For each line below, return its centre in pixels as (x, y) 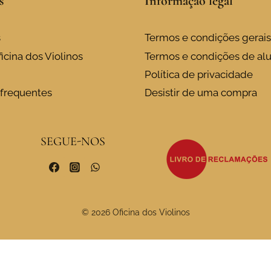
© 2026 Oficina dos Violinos (135, 212)
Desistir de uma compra (201, 93)
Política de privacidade (199, 75)
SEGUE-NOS (73, 142)
